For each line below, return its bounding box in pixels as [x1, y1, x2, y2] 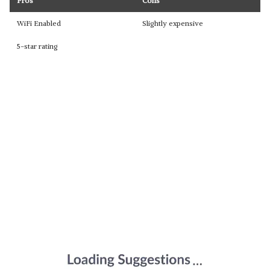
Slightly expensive [142, 19, 203, 28]
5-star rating [17, 42, 58, 51]
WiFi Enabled [17, 19, 61, 28]
